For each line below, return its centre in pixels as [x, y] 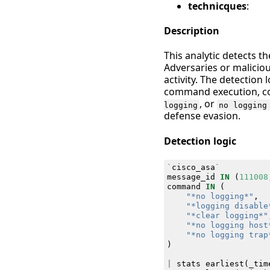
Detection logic [200, 141]
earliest [224, 263]
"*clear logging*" [227, 215]
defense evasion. [202, 116]
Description [192, 31]
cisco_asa [193, 167]
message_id [191, 177]
